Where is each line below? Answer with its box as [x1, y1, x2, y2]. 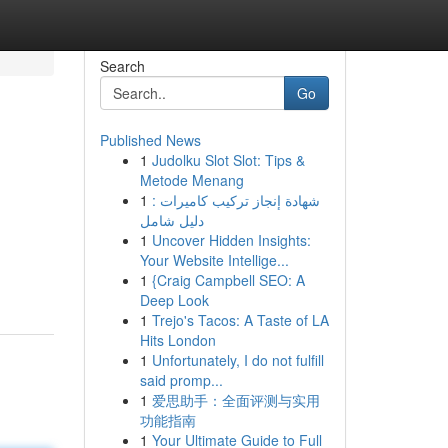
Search [99, 56, 145, 76]
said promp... [139, 370, 223, 390]
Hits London [139, 330, 216, 350]
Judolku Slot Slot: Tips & [151, 150, 305, 170]
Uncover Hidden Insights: [151, 230, 311, 250]
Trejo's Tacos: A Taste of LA [151, 310, 329, 330]
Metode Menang [139, 170, 244, 190]
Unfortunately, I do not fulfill [151, 350, 324, 370]
